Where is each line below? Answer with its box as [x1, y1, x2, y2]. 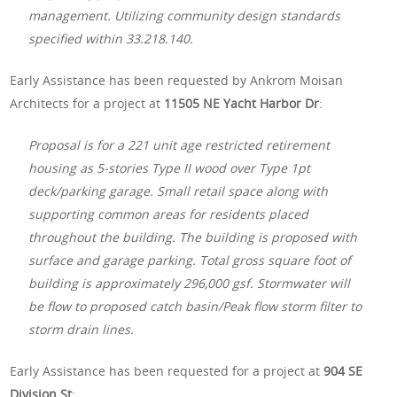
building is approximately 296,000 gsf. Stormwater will [28, 274, 351, 292]
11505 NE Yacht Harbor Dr [164, 94, 320, 112]
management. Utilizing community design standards [28, 6, 341, 24]
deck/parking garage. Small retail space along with [28, 182, 329, 199]
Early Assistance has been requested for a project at [10, 362, 324, 379]
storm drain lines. [28, 320, 135, 338]
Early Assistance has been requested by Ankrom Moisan [10, 71, 344, 89]
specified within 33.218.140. [28, 29, 194, 47]
